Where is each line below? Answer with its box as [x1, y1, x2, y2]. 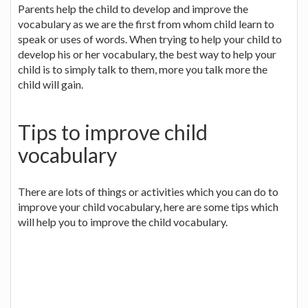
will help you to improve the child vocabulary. [18, 214, 228, 228]
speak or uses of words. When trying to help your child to [18, 32, 282, 45]
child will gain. [18, 77, 83, 91]
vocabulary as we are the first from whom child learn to [18, 16, 274, 30]
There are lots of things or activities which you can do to [18, 184, 278, 198]
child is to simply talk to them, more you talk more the [18, 62, 267, 76]
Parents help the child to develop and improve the [18, 1, 248, 15]
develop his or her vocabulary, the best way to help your [18, 47, 276, 60]
